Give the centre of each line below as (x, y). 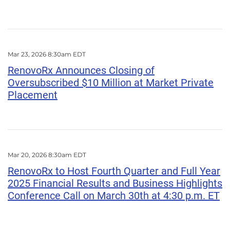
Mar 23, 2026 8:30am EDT (47, 54)
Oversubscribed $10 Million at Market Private (111, 83)
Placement (33, 95)
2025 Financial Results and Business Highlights (115, 183)
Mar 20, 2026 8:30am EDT (47, 155)
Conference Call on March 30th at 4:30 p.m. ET (114, 196)
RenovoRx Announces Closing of (81, 70)
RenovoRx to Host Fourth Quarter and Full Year (114, 171)
